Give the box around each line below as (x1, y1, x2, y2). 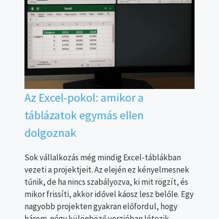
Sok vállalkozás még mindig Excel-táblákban (24, 152, 181, 163)
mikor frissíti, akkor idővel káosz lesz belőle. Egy (24, 188, 194, 199)
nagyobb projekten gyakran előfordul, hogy (24, 200, 177, 212)
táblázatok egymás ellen (24, 107, 144, 123)
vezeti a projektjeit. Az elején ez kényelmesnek (24, 164, 189, 175)
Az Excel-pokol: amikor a (24, 89, 144, 105)
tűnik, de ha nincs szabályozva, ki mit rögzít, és (24, 176, 188, 187)
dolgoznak (24, 125, 76, 140)
